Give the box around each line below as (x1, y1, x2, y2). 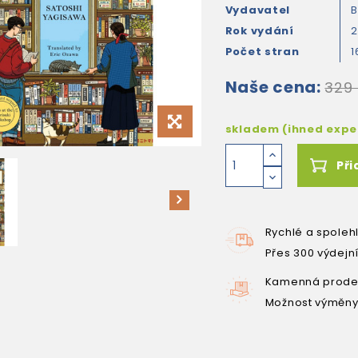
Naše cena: (225, 76, 321, 98)
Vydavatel (225, 2, 291, 18)
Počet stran (225, 44, 300, 59)
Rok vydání (225, 23, 294, 38)
